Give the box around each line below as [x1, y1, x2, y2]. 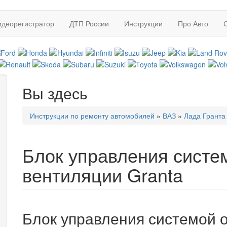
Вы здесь [22, 82, 88, 104]
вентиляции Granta [22, 161, 183, 187]
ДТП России [69, 18, 109, 28]
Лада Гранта [184, 110, 225, 121]
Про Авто [178, 18, 208, 28]
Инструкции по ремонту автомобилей [30, 110, 155, 121]
